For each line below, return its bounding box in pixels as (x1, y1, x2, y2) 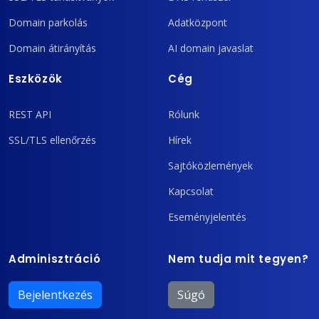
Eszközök (9, 71, 63, 87)
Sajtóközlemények (168, 158, 253, 172)
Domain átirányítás (9, 41, 96, 56)
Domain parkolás (9, 16, 88, 30)
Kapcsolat (168, 184, 214, 198)
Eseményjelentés (168, 209, 246, 224)
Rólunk (168, 107, 199, 121)
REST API (9, 107, 51, 121)
